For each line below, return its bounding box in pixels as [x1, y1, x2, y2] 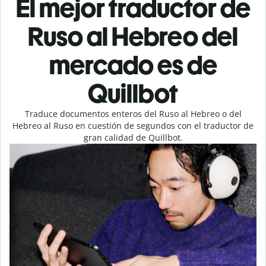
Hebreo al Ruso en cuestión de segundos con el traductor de [12, 120, 254, 131]
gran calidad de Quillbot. [83, 132, 183, 143]
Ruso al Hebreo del [28, 21, 238, 52]
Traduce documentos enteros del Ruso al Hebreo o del [24, 108, 242, 119]
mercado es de [49, 49, 217, 81]
